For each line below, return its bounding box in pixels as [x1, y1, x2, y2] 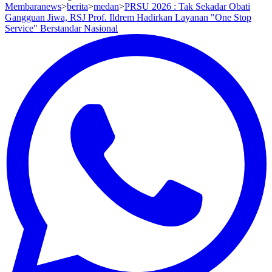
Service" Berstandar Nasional [5, 23, 118, 33]
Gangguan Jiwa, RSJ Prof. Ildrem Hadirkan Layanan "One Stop [5, 12, 251, 22]
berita [67, 1, 88, 12]
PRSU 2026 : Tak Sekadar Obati [124, 1, 250, 12]
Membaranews [5, 1, 61, 12]
